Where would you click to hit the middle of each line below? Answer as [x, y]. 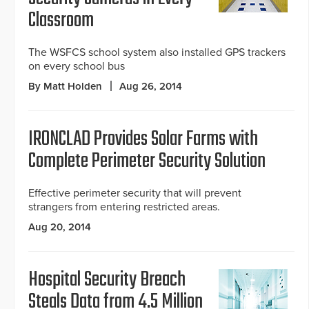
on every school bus [77, 67]
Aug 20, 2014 [60, 227]
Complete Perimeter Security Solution [147, 162]
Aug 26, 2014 [151, 87]
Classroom [61, 21]
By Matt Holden [65, 87]
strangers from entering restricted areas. [124, 207]
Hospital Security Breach [107, 280]
